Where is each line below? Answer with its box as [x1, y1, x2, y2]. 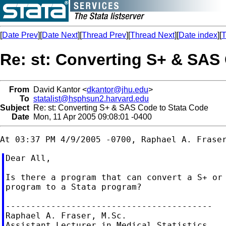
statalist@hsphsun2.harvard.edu [33, 94, 149, 103]
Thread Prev [82, 31, 126, 39]
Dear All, [5, 153, 51, 163]
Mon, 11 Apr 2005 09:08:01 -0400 [29, 112, 152, 121]
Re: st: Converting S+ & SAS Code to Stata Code [29, 103, 208, 112]
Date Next [42, 31, 78, 39]
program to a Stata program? [5, 182, 142, 192]
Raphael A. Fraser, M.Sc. [5, 210, 127, 220]
